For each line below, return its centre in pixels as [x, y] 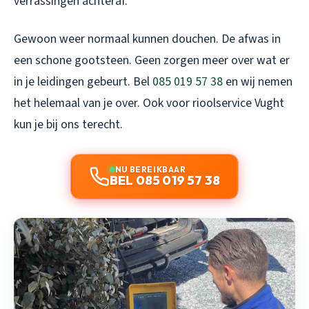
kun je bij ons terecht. [68, 125]
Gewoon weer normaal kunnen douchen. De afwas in [147, 39]
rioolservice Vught [238, 103]
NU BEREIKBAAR [150, 170]
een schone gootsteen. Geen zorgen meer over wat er [152, 61]
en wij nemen [258, 82]
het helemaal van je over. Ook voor [103, 103]
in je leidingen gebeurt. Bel [83, 82]
